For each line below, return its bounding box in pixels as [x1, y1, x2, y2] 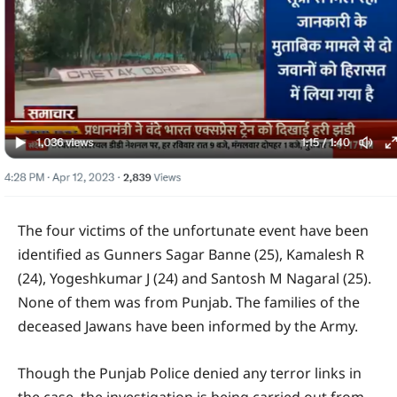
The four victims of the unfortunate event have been [18, 220, 369, 240]
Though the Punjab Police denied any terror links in [18, 362, 362, 383]
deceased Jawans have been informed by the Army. [18, 315, 358, 336]
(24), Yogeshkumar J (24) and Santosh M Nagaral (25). [18, 268, 371, 288]
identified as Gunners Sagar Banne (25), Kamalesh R [18, 244, 364, 264]
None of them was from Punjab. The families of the [18, 292, 360, 312]
